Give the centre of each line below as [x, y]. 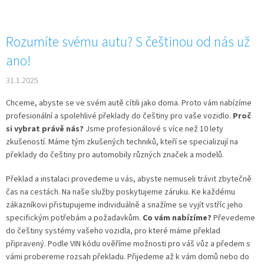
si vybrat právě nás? [45, 129]
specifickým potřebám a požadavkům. [73, 218]
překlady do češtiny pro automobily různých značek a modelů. [115, 155]
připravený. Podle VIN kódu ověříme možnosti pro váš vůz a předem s [128, 244]
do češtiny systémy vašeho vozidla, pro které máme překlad [113, 231]
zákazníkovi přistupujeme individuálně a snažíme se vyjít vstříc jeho [124, 205]
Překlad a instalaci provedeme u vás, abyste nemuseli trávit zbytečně [129, 179]
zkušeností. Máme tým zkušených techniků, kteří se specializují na [122, 142]
